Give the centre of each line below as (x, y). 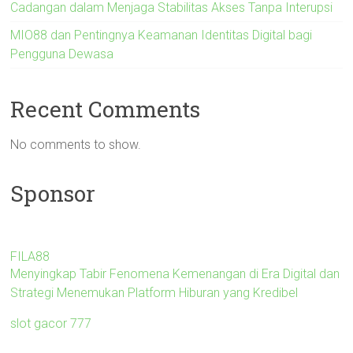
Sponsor (53, 193)
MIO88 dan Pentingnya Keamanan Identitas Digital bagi (162, 35)
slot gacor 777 (51, 323)
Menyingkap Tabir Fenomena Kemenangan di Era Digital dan (175, 273)
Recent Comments (106, 109)
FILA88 (30, 256)
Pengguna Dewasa (62, 54)
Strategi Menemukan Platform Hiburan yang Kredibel (154, 292)
